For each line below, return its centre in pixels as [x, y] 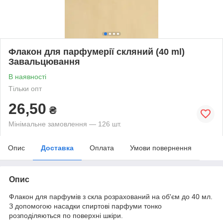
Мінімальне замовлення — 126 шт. [65, 124]
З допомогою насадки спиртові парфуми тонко [85, 206]
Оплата [102, 148]
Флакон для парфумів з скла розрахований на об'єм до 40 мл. [111, 196]
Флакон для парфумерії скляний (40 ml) [97, 52]
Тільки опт [25, 88]
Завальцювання [44, 61]
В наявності [27, 76]
